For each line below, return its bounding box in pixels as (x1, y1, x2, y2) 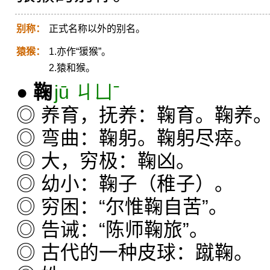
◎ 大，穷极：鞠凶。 (16, 150, 195, 172)
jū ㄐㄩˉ (54, 81, 120, 103)
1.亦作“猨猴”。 (49, 46, 111, 57)
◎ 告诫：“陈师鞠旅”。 (16, 219, 209, 240)
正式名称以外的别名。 (49, 24, 145, 34)
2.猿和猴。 (49, 63, 95, 73)
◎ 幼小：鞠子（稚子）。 (16, 173, 234, 195)
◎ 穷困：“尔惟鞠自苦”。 (16, 196, 228, 218)
